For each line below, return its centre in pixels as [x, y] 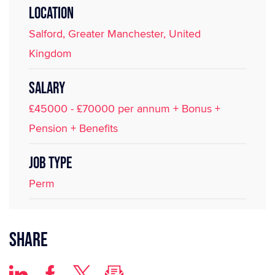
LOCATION [51, 14]
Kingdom [50, 53]
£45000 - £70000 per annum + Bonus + [125, 108]
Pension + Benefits [73, 128]
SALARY [47, 89]
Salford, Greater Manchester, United [115, 33]
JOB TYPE [50, 164]
